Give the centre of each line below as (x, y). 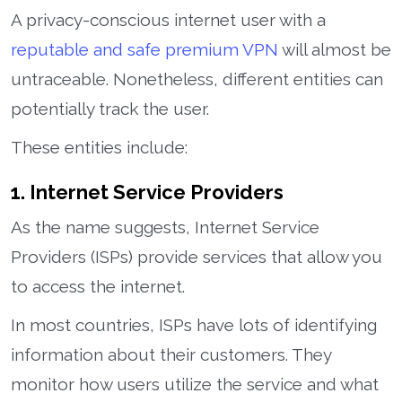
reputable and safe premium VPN (144, 49)
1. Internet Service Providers (147, 192)
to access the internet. (98, 286)
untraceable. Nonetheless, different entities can (197, 79)
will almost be (335, 49)
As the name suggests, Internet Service (165, 227)
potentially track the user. (110, 108)
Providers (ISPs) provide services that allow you (197, 256)
